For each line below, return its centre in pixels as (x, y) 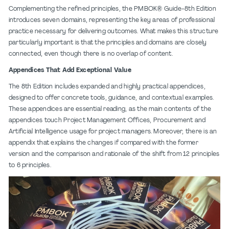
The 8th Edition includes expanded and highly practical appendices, (107, 87)
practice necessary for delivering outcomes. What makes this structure (114, 31)
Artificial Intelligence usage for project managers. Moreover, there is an (113, 132)
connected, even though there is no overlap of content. (91, 54)
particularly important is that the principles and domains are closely (108, 43)
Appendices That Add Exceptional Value (70, 70)
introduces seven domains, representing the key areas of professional (112, 20)
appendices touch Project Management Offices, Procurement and (107, 120)
